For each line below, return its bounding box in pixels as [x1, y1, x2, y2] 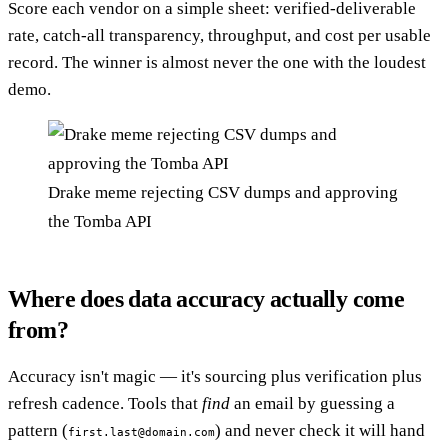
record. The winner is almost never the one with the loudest [8, 53, 426, 73]
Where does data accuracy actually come [8, 286, 405, 313]
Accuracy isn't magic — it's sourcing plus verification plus [8, 367, 422, 387]
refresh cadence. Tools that [8, 394, 202, 414]
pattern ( [8, 421, 68, 441]
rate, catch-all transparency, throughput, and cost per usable [8, 26, 431, 46]
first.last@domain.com [68, 425, 215, 440]
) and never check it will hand [215, 421, 425, 441]
